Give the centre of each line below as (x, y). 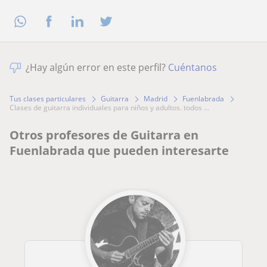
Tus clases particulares (48, 99)
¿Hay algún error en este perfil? (97, 68)
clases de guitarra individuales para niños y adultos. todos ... (112, 108)
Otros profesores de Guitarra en (104, 135)
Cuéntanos (193, 68)
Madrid (156, 99)
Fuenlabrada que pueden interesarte (119, 151)
